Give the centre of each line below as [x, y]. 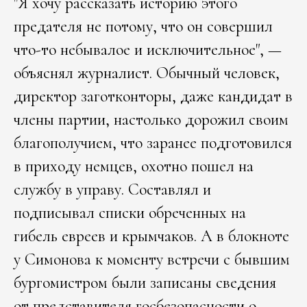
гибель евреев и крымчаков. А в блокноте [151, 236]
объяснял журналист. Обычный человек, [147, 73]
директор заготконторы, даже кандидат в [153, 96]
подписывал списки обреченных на [130, 212]
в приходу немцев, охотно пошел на [134, 166]
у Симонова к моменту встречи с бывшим [152, 259]
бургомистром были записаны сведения [145, 282]
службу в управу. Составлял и [112, 189]
